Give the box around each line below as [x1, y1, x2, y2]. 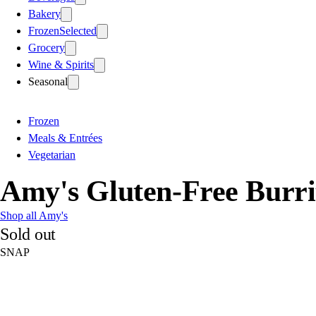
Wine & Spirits [28, 58, 94, 71]
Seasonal [28, 75, 68, 87]
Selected [59, 24, 97, 37]
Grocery [28, 41, 65, 54]
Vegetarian [28, 148, 75, 161]
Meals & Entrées [28, 131, 102, 144]
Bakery [28, 7, 61, 20]
